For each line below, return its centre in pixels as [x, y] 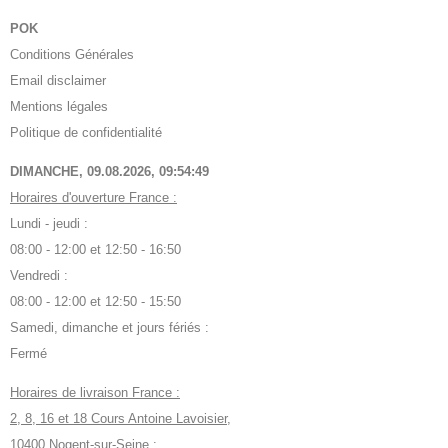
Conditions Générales [72, 55]
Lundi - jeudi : [49, 224]
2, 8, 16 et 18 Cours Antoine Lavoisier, [120, 419]
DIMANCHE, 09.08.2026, [84, 172]
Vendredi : [39, 276]
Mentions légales [59, 107]
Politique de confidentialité [86, 133]
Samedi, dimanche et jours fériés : [109, 328]
